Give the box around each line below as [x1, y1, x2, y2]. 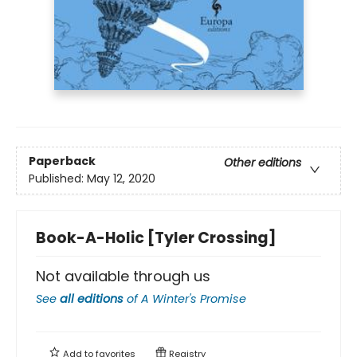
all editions [60, 290, 124, 307]
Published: [29, 171, 87, 187]
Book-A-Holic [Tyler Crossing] [36, 226, 277, 249]
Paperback [29, 153, 96, 170]
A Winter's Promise [141, 290, 246, 307]
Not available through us [36, 265, 210, 286]
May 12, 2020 [87, 171, 155, 187]
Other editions [224, 155, 301, 171]
